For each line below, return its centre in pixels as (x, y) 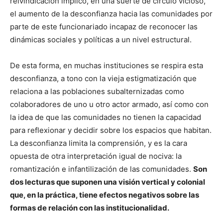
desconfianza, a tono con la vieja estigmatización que (103, 78)
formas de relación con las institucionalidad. (90, 208)
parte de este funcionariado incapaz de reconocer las (104, 26)
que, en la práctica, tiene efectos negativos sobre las (105, 195)
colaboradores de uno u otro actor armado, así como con (109, 104)
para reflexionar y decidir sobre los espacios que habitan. (111, 130)
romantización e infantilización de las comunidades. (102, 169)
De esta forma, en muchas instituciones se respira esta (107, 65)
